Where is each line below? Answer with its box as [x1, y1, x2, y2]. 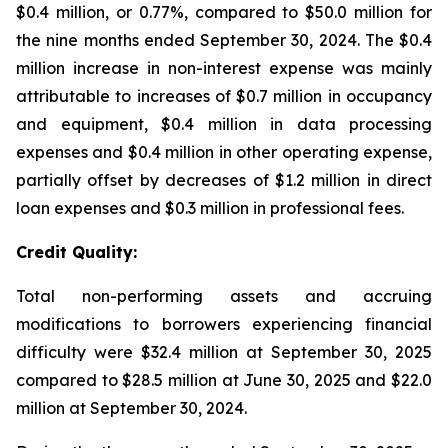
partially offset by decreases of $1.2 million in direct [16, 170, 432, 190]
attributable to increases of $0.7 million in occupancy [16, 86, 432, 106]
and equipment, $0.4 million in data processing [16, 114, 432, 134]
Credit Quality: [16, 242, 137, 262]
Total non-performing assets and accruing [16, 286, 432, 306]
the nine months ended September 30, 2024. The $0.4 [16, 30, 432, 50]
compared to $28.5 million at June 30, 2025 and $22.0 [16, 370, 432, 390]
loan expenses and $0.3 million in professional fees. [16, 198, 404, 218]
